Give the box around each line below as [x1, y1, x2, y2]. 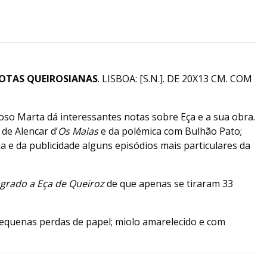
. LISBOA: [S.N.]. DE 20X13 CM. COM [98, 72, 252, 85]
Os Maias [58, 125, 101, 138]
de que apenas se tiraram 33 [107, 177, 233, 190]
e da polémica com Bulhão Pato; [101, 125, 242, 138]
